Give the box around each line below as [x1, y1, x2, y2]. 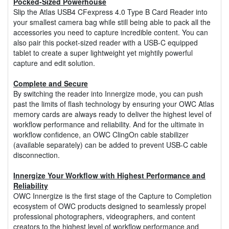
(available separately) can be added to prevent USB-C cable [13, 139, 208, 150]
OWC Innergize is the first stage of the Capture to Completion [13, 190, 212, 201]
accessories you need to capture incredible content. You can [13, 27, 208, 37]
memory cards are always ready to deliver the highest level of [13, 108, 212, 119]
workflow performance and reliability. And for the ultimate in [13, 119, 204, 129]
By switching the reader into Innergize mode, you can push [13, 88, 203, 99]
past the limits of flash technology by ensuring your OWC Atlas [13, 98, 214, 109]
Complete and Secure [13, 78, 88, 88]
